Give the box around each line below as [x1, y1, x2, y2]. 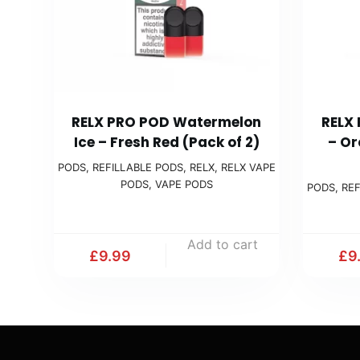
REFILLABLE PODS [92, 161, 183, 174]
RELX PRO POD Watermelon [72, 112, 262, 133]
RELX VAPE [220, 161, 276, 174]
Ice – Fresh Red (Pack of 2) [73, 133, 260, 153]
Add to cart [187, 236, 259, 253]
